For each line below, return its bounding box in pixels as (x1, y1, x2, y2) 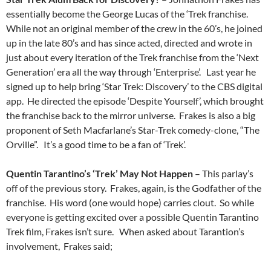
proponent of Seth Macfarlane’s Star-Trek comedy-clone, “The (6, 124, 260, 136)
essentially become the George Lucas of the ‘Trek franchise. (6, 8, 250, 20)
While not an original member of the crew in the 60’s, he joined (6, 22, 263, 34)
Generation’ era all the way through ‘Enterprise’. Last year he (6, 66, 256, 78)
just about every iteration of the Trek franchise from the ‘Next (6, 51, 259, 64)
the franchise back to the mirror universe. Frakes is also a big (6, 109, 255, 122)
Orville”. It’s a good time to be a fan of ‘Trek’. (6, 139, 186, 151)
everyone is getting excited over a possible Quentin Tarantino (6, 211, 259, 223)
